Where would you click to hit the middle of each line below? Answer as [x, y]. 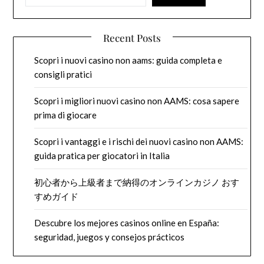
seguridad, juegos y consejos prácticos [110, 237]
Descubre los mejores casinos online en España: [127, 223]
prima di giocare [66, 115]
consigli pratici [63, 75]
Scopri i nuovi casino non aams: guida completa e [128, 60]
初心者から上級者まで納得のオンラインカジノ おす [137, 182]
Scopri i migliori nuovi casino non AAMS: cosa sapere [137, 101]
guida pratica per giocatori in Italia [102, 156]
